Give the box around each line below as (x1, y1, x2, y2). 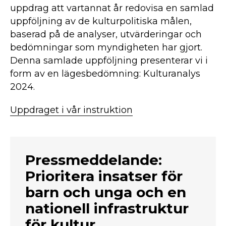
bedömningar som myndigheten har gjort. (10, 42, 202, 53)
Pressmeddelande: (25, 151, 162, 169)
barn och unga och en (25, 184, 186, 201)
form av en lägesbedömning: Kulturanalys (10, 68, 200, 80)
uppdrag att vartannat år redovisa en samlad (10, 3, 214, 14)
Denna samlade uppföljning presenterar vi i (10, 55, 208, 67)
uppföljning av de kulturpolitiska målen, (10, 16, 192, 27)
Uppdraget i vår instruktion (10, 104, 133, 116)
